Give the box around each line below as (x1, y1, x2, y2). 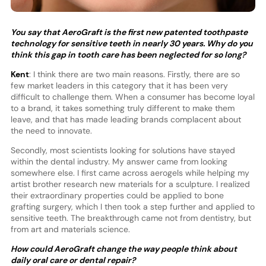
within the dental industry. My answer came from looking (10, 156, 227, 167)
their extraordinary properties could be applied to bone (10, 190, 224, 201)
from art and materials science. (10, 224, 130, 235)
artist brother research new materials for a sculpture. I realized (10, 179, 250, 190)
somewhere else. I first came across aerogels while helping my (10, 167, 249, 179)
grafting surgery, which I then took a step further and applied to (10, 201, 255, 213)
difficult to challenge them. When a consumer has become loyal (10, 91, 255, 103)
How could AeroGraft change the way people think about (10, 243, 237, 255)
